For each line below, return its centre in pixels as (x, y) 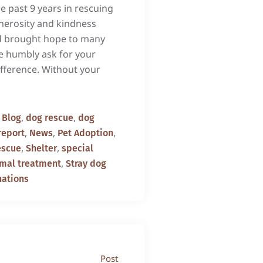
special (77, 148)
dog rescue (49, 118)
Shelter (41, 148)
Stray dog (86, 163)
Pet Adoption (85, 133)
